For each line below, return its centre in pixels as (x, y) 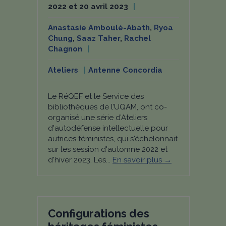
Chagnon (65, 49)
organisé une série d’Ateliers (98, 118)
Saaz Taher (98, 38)
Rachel (137, 38)
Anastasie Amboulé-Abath (99, 28)
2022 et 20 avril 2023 (88, 7)
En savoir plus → (142, 160)
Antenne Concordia (125, 70)
